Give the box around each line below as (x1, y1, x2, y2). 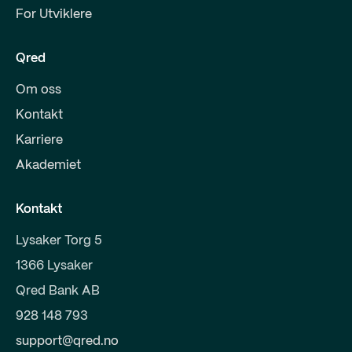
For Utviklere (16, 8, 92, 20)
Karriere (16, 134, 63, 146)
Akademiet (16, 159, 81, 171)
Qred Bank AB (16, 284, 100, 297)
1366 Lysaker (16, 259, 93, 272)
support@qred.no (16, 335, 119, 347)
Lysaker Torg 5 (16, 234, 102, 247)
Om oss (16, 83, 61, 96)
